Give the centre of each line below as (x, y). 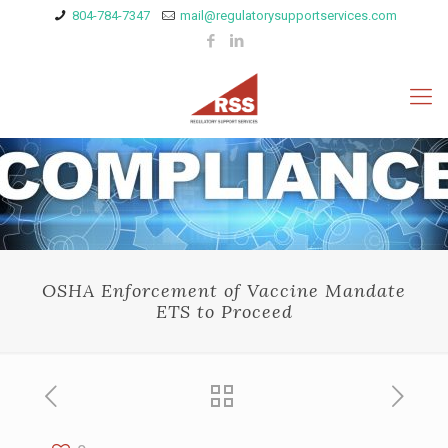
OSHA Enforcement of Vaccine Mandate (224, 290)
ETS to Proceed (224, 311)
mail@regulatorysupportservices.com (288, 15)
